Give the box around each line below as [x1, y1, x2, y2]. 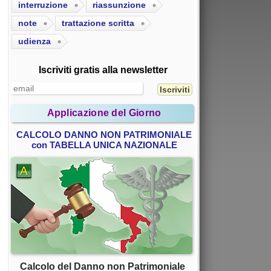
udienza [18, 36, 51, 47]
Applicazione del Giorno [47, 108, 162, 119]
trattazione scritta [62, 18, 134, 28]
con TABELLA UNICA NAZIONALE [31, 140, 177, 151]
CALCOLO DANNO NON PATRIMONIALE [16, 129, 192, 140]
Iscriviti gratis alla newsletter [38, 65, 168, 76]
